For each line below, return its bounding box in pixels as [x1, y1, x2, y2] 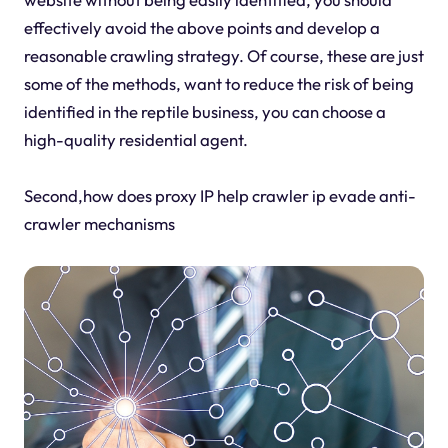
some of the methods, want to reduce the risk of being [23, 73, 414, 95]
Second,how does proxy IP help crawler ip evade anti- [23, 185, 416, 207]
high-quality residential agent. [23, 129, 248, 151]
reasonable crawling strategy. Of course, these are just [23, 45, 424, 67]
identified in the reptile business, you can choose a [23, 101, 386, 123]
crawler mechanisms [23, 213, 175, 235]
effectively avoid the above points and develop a [23, 17, 380, 39]
